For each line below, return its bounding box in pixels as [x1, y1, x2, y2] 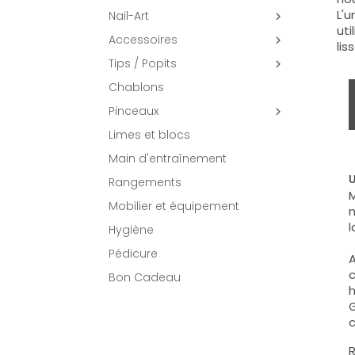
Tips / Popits [109, 55, 177, 71]
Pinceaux [109, 103, 158, 119]
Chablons [109, 79, 164, 95]
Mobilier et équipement [109, 198, 239, 214]
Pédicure [109, 246, 158, 261]
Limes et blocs [109, 127, 190, 143]
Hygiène [109, 222, 154, 238]
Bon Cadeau [109, 269, 181, 285]
